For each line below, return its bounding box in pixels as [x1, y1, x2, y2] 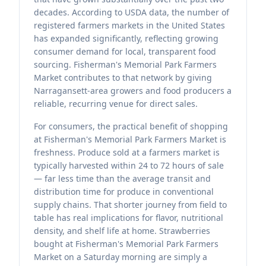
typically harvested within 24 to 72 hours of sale [34, 160, 224, 171]
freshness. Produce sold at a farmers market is [34, 147, 220, 158]
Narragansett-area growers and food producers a [34, 85, 232, 96]
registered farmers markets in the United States [34, 20, 225, 31]
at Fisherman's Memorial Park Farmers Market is [34, 134, 226, 145]
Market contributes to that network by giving [34, 72, 212, 83]
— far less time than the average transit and [34, 173, 211, 184]
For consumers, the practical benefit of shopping [34, 121, 228, 132]
